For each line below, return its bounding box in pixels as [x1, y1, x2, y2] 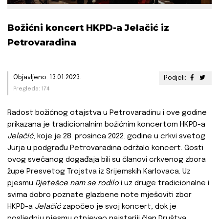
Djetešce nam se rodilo [35, 179, 119, 188]
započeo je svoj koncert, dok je [61, 203, 176, 211]
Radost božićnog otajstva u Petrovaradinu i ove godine [7, 109, 207, 117]
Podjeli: [163, 75, 188, 82]
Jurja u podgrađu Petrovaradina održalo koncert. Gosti [7, 144, 203, 153]
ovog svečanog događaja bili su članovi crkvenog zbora [7, 156, 206, 164]
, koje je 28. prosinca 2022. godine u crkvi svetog [33, 132, 205, 141]
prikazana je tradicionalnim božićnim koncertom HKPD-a [7, 121, 205, 129]
